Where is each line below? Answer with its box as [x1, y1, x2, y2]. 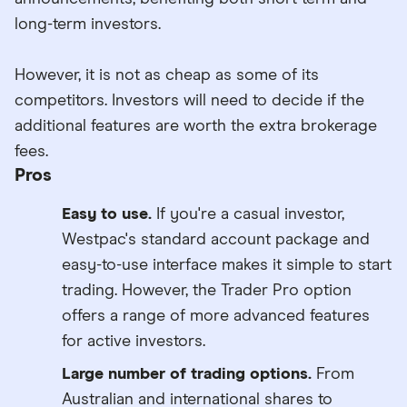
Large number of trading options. [62, 365, 312, 382]
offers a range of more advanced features [62, 307, 370, 324]
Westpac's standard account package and [62, 231, 370, 248]
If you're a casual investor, [152, 205, 344, 223]
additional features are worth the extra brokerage [15, 117, 377, 134]
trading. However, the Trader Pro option [62, 282, 352, 299]
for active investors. [62, 333, 205, 350]
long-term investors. [15, 15, 161, 33]
